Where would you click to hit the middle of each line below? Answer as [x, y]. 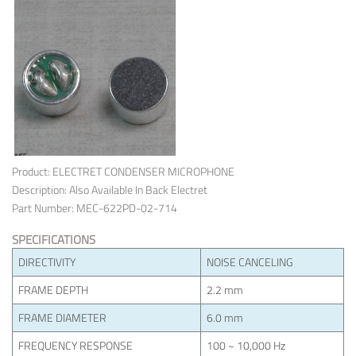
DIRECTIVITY [47, 262]
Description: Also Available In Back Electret [110, 190]
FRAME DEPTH [53, 290]
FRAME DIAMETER [62, 317]
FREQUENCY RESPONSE [75, 345]
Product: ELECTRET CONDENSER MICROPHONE [123, 171]
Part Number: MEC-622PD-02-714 [95, 208]
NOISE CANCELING [250, 262]
